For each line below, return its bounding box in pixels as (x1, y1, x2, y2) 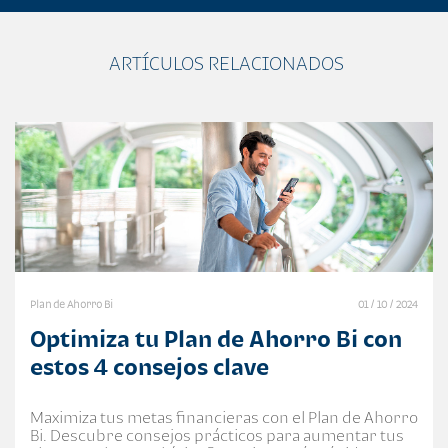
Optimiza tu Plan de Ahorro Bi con (30, 325, 402, 353)
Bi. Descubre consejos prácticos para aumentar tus (30, 426, 404, 445)
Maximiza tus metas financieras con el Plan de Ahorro (30, 408, 418, 427)
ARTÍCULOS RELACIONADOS (108, 51, 344, 74)
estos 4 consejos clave (30, 353, 269, 381)
